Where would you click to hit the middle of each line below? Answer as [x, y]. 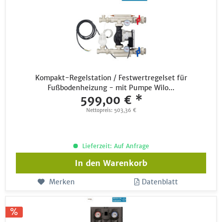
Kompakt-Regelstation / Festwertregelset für [111, 78]
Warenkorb [125, 163]
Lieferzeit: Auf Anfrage [114, 146]
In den [88, 163]
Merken [62, 182]
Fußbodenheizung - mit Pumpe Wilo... [111, 88]
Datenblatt [160, 182]
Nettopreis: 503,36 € [111, 111]
